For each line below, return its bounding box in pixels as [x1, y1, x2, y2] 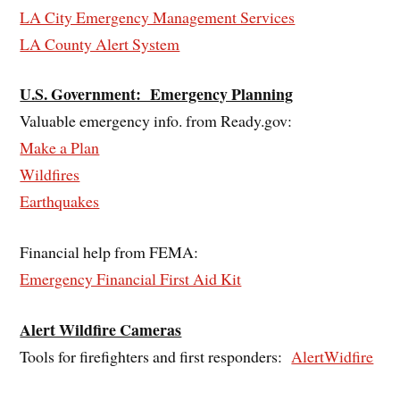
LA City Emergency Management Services [20, 5, 296, 28]
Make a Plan [20, 137, 100, 159]
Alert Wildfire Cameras [20, 317, 182, 341]
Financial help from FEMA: [20, 241, 199, 263]
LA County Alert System [20, 32, 180, 54]
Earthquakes [20, 190, 100, 212]
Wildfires [20, 163, 80, 186]
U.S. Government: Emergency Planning [20, 82, 294, 106]
